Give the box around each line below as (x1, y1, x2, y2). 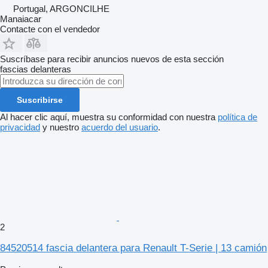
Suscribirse (17, 95, 63, 105)
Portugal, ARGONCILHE (13, 4, 109, 14)
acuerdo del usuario (81, 122, 158, 133)
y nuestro (40, 122, 81, 133)
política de (218, 112, 257, 123)
